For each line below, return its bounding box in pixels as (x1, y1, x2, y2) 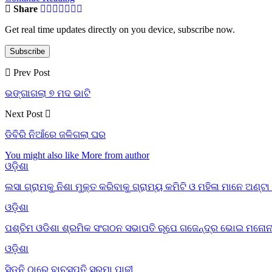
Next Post (5, 108, 45, 119)
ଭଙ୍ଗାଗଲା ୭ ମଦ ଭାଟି (5, 87, 90, 98)
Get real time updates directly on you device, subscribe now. (5, 24, 235, 35)
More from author (81, 149, 149, 160)
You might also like (5, 149, 79, 160)
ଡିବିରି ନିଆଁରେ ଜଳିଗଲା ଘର (5, 129, 106, 140)
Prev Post (11, 67, 50, 78)
